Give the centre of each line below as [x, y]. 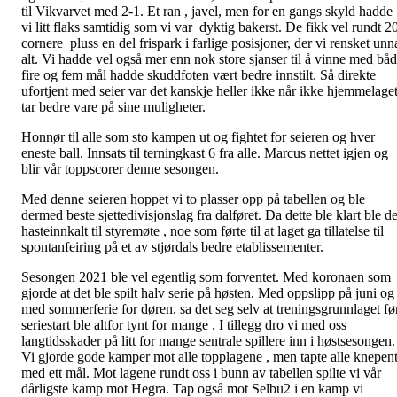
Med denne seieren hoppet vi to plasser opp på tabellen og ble [193, 198]
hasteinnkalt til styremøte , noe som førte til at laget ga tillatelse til [202, 230]
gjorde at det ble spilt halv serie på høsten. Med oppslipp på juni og [208, 292]
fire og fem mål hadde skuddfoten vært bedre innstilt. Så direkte [198, 74]
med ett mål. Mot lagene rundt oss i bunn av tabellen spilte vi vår [201, 372]
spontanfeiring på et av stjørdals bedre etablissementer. [174, 246]
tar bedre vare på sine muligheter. [115, 106]
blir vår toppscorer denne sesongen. [120, 168]
